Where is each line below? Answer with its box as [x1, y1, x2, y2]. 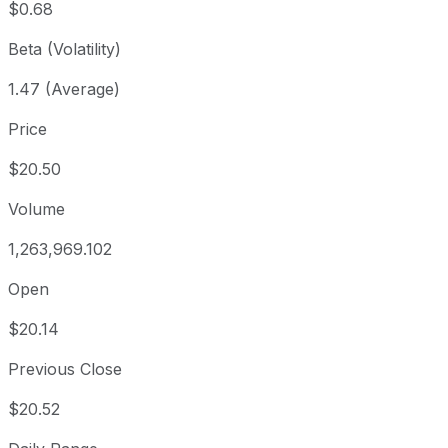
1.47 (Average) [8, 79, 120, 100]
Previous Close [8, 359, 122, 380]
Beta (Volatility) [8, 39, 121, 60]
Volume [8, 199, 65, 220]
